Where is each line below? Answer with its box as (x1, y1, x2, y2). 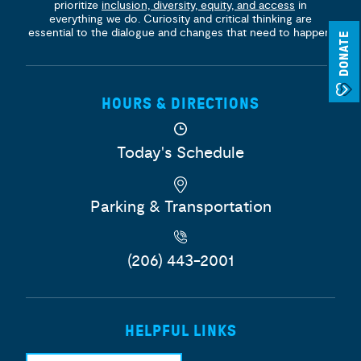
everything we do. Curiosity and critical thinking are (49, 12, 312, 26)
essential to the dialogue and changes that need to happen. (27, 26, 334, 39)
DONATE (337, 31, 351, 77)
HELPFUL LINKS (124, 322, 237, 340)
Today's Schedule (117, 143, 244, 163)
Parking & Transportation (89, 197, 272, 217)
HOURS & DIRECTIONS (102, 94, 259, 113)
